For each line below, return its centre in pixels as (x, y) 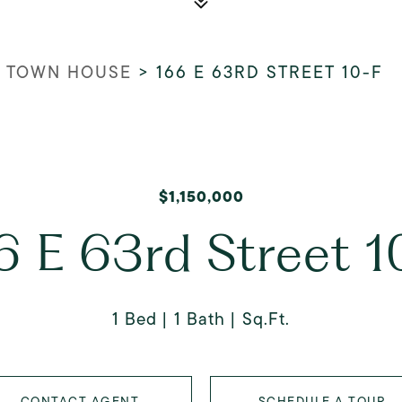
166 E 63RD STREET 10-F (270, 72)
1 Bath (200, 319)
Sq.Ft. (266, 319)
